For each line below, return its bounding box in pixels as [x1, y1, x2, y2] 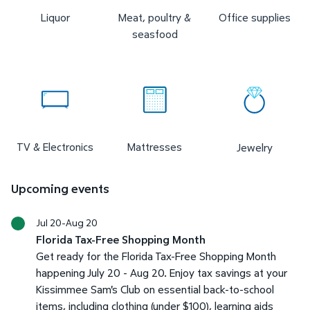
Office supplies [218, 9, 291, 25]
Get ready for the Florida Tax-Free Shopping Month [36, 248, 276, 264]
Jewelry [236, 139, 273, 155]
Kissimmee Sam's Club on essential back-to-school [36, 281, 274, 297]
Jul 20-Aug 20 [36, 215, 98, 229]
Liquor [40, 9, 70, 25]
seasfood [131, 26, 178, 42]
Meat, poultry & [118, 9, 192, 25]
